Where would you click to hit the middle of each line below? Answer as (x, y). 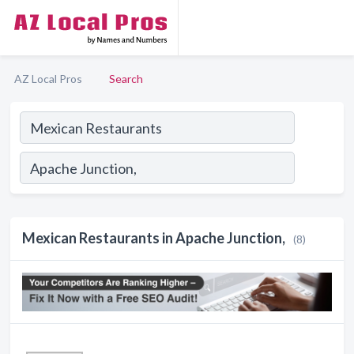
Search (126, 79)
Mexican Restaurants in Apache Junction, (154, 238)
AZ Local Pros (48, 79)
